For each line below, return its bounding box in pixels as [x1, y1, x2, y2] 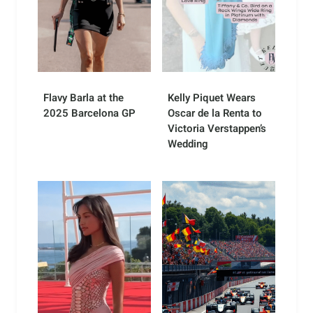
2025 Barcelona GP [43, 105, 136, 121]
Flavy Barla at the [43, 89, 124, 105]
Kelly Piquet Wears [168, 89, 256, 105]
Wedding [168, 136, 208, 152]
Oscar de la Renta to [168, 105, 262, 121]
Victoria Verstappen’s [168, 120, 266, 136]
